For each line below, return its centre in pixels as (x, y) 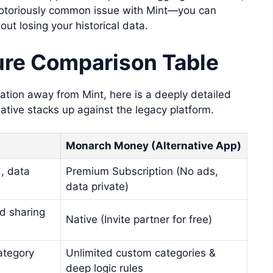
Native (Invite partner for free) (139, 220)
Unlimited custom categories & (141, 253)
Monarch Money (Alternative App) (154, 146)
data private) (97, 187)
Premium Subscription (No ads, (142, 172)
